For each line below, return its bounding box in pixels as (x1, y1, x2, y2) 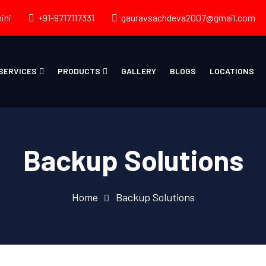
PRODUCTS (57, 66, 100, 76)
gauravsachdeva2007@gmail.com (121, 12, 255, 23)
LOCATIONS (209, 66, 254, 76)
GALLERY (121, 66, 156, 76)
